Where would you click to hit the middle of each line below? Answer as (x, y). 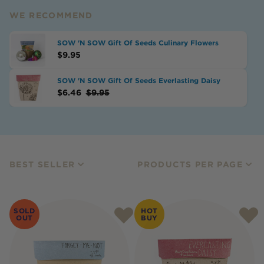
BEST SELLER (42, 164)
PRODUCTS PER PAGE (190, 164)
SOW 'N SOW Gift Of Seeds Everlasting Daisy (138, 80)
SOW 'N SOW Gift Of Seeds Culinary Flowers (138, 43)
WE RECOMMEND (51, 15)
